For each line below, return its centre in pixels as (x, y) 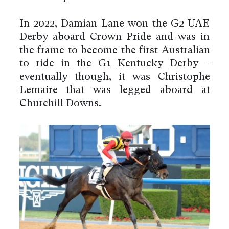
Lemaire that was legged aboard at (114, 91)
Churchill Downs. (60, 104)
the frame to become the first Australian (114, 51)
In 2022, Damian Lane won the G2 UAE (114, 24)
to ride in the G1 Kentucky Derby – (114, 64)
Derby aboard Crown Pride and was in (114, 38)
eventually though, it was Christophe (114, 77)
